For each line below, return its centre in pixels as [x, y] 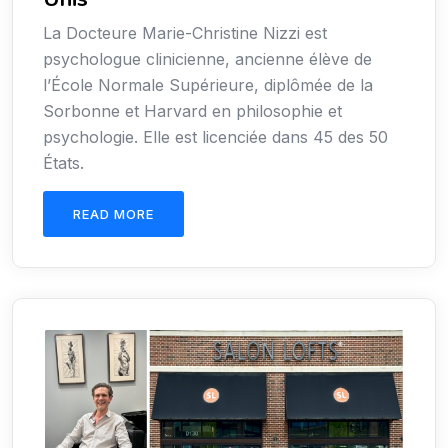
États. [63, 163]
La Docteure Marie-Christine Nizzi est [185, 33]
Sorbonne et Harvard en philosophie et [192, 111]
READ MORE [113, 214]
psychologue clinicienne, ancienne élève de [207, 59]
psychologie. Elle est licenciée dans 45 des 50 [215, 137]
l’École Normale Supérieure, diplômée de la [208, 85]
